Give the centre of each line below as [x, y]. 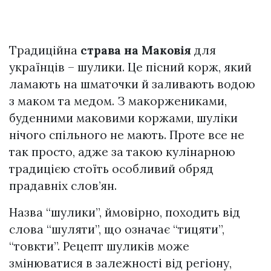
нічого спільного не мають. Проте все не [127, 135]
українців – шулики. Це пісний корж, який [130, 67]
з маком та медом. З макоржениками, [118, 101]
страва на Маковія [136, 51]
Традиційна [45, 51]
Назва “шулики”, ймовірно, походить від [125, 213]
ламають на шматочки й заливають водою [132, 84]
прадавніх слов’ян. [63, 186]
